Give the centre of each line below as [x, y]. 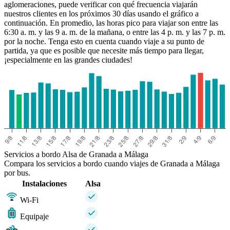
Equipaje [34, 217]
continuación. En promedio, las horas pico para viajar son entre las [111, 23]
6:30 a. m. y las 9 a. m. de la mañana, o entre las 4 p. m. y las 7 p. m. [115, 32]
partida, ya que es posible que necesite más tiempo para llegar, [104, 51]
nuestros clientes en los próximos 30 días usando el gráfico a [101, 14]
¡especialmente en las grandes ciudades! [68, 60]
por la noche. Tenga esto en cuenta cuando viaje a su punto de [104, 42]
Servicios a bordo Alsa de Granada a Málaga [76, 155]
